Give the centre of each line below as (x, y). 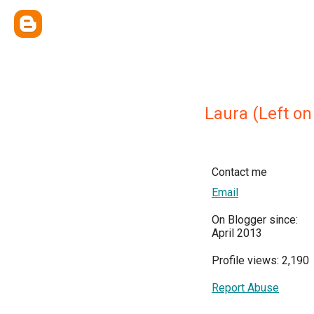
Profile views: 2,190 (260, 260)
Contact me (239, 172)
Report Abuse (245, 288)
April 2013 (237, 233)
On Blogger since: (255, 220)
